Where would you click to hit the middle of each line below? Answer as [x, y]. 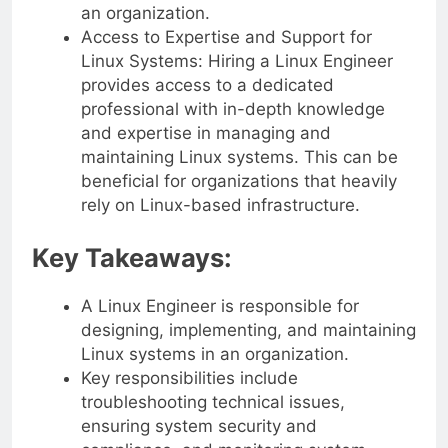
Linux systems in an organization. [214, 354]
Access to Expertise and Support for [226, 36]
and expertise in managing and [205, 132]
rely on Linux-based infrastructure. [220, 204]
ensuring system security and [198, 426]
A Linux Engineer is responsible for [219, 306]
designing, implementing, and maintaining [248, 330]
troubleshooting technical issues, [212, 402]
